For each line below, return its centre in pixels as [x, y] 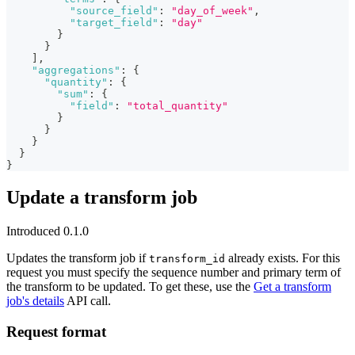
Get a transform [292, 286]
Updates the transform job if [78, 258]
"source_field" [114, 11]
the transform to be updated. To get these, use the [130, 286]
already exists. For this [282, 258]
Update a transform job [102, 198]
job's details [35, 300]
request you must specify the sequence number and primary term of [174, 272]
